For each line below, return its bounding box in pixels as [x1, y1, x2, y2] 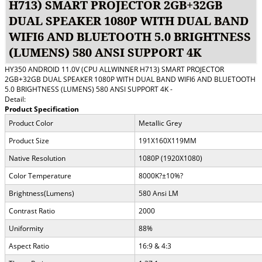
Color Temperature [9, 170, 71, 181]
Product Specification [5, 104, 79, 114]
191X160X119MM [139, 135, 196, 146]
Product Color [9, 118, 53, 128]
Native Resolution [9, 153, 65, 163]
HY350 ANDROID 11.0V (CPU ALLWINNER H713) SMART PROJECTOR [5, 64, 224, 74]
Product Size [9, 135, 49, 146]
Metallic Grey [139, 118, 182, 128]
